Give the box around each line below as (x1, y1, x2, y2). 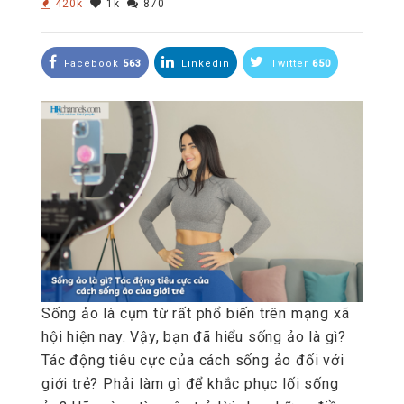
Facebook (60, 58, 123, 69)
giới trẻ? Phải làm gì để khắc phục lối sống (41, 374, 339, 392)
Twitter (267, 58, 312, 69)
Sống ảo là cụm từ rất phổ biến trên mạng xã (41, 304, 350, 322)
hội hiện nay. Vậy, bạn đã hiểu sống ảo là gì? (41, 327, 346, 345)
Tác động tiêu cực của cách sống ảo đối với (41, 351, 344, 369)
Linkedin (178, 58, 230, 69)
